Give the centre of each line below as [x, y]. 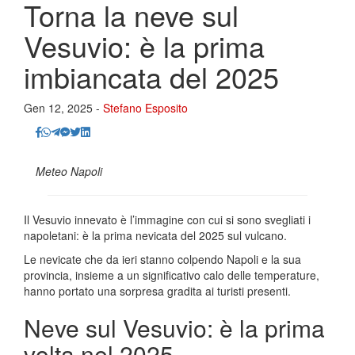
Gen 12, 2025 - [63, 108]
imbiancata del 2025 [151, 76]
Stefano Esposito [145, 108]
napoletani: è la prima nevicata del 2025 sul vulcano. [155, 235]
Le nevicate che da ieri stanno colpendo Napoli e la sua [162, 259]
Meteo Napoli [69, 171]
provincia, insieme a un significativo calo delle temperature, [172, 275]
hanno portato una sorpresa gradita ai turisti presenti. [157, 291]
